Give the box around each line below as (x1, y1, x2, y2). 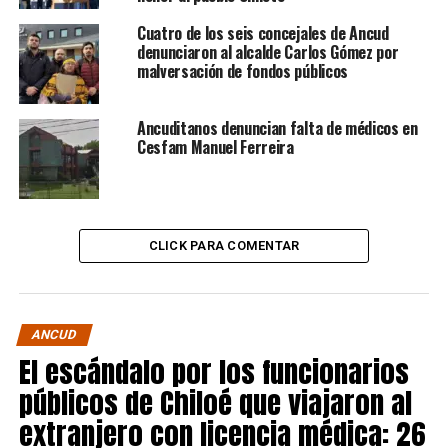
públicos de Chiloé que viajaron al (18, 381, 412, 424)
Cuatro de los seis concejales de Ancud (136, 21, 389, 45)
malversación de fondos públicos (136, 59, 348, 83)
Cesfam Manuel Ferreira (136, 135, 294, 159)
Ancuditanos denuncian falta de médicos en (136, 116, 418, 140)
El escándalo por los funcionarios (18, 350, 409, 393)
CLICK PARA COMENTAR (148, 238, 300, 253)
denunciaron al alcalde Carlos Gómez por (136, 40, 399, 64)
